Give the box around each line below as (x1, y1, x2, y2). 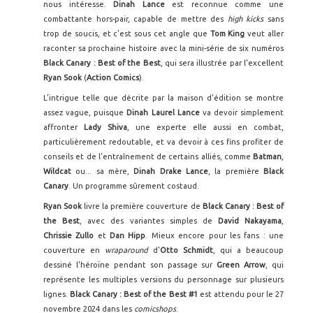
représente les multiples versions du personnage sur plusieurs (43, 275, 284, 284)
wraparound (105, 246, 153, 255)
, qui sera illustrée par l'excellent (160, 59, 284, 68)
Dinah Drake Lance (133, 167, 209, 176)
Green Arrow (217, 261, 266, 270)
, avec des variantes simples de (80, 217, 218, 226)
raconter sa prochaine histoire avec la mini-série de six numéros (43, 44, 284, 53)
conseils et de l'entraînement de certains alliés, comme (43, 152, 253, 161)
